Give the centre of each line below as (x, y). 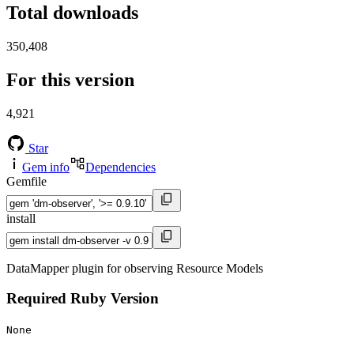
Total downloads (72, 13)
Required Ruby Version (83, 299)
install (21, 218)
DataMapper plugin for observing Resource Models (135, 268)
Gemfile (26, 181)
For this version (70, 79)
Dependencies (121, 167)
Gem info (46, 167)
